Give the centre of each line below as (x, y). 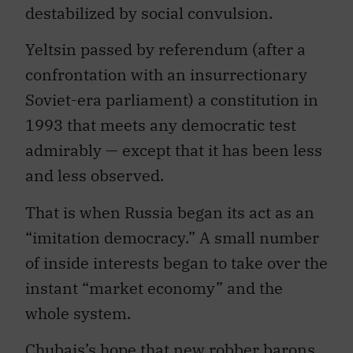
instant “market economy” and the (154, 288)
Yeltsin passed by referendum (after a (165, 50)
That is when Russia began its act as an (170, 212)
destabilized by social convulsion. (149, 13)
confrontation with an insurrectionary (166, 75)
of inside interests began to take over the (176, 262)
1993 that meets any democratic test (161, 125)
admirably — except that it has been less (174, 150)
